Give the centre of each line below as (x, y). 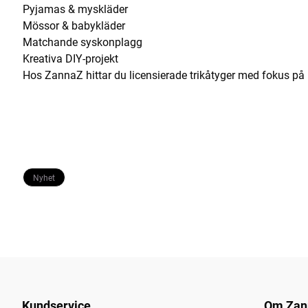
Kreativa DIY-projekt (70, 59)
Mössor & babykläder (74, 26)
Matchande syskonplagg (82, 42)
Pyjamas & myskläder (75, 9)
